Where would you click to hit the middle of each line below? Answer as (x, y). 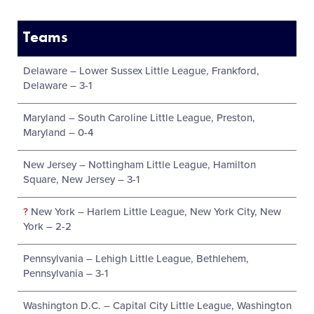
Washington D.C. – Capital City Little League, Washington (157, 306)
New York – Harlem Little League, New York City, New (154, 212)
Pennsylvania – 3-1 (65, 273)
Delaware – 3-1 (57, 86)
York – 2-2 (47, 226)
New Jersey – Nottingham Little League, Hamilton (139, 165)
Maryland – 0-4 (58, 132)
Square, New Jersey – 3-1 (81, 179)
